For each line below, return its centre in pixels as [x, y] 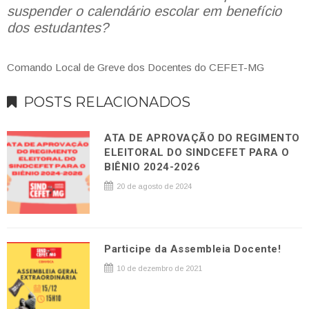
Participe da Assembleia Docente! [193, 249]
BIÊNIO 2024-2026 [152, 167]
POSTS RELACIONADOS [107, 102]
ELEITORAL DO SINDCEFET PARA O [197, 152]
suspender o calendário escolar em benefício [144, 11]
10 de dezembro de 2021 [159, 268]
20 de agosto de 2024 [153, 186]
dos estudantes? [58, 28]
